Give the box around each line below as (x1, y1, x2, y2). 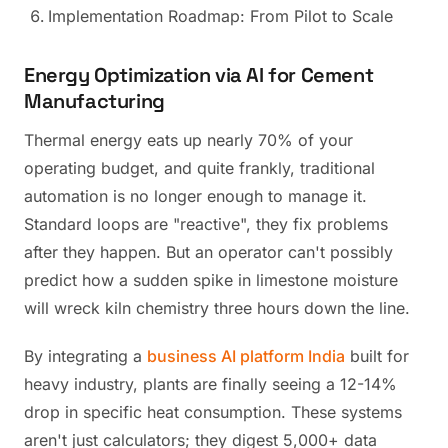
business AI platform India (147, 346, 345, 366)
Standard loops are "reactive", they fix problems (24, 214, 388, 234)
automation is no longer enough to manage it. (24, 186, 367, 206)
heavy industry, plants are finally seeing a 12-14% (24, 374, 397, 394)
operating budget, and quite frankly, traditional (24, 158, 375, 178)
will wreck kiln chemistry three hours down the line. (24, 298, 410, 318)
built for (345, 346, 409, 366)
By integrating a (24, 346, 147, 366)
